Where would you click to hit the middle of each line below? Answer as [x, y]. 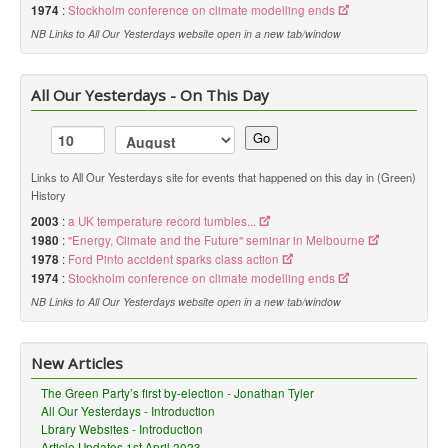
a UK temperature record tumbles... [162, 221]
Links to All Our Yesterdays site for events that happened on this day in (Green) [223, 177]
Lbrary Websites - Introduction [122, 429]
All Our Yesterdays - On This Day [150, 95]
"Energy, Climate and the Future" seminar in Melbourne [216, 240]
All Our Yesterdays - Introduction [128, 411]
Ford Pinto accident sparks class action [173, 259]
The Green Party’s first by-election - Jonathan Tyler [177, 393]
